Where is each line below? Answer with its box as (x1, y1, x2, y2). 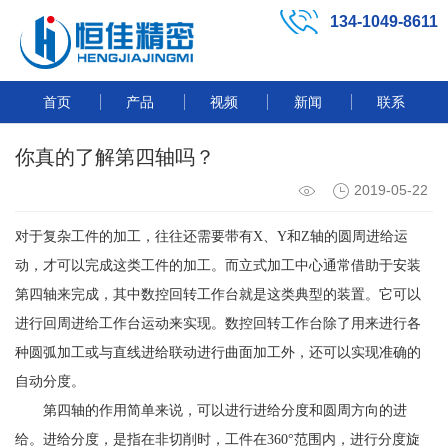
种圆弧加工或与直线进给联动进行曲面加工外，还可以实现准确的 (15, 345, 421, 361)
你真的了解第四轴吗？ (15, 146, 215, 169)
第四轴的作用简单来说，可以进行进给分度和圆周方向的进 (15, 403, 407, 419)
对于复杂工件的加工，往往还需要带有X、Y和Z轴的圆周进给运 (15, 229, 408, 245)
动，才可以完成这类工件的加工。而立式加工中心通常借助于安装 (15, 258, 421, 274)
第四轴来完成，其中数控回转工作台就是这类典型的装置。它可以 (15, 287, 421, 303)
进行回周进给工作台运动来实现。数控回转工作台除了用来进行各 (15, 316, 421, 332)
